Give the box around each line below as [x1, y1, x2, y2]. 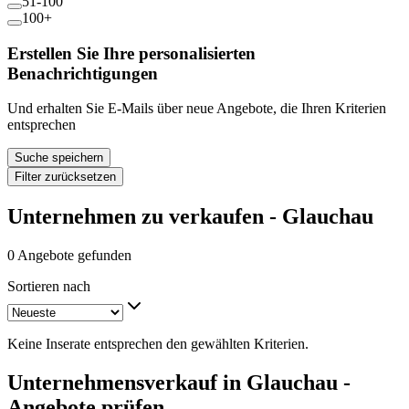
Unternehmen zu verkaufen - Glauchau [7, 204, 373, 229]
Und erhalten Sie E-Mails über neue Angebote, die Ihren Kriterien [7, 100, 386, 117]
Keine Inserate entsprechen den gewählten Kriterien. [7, 336, 309, 352]
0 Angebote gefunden [7, 247, 131, 264]
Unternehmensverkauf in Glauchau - [7, 370, 351, 394]
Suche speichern [15, 151, 103, 165]
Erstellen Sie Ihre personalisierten [7, 43, 256, 63]
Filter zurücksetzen [15, 170, 116, 184]
